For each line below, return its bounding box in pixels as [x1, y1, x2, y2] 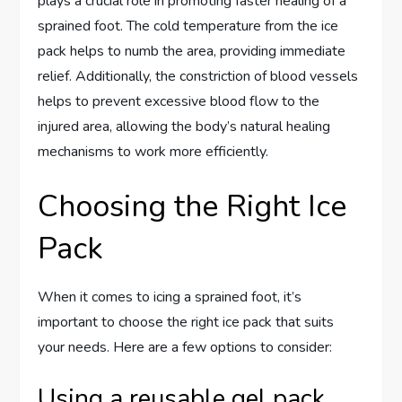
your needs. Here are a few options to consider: [38, 336, 333, 357]
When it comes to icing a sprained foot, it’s [38, 286, 302, 307]
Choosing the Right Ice [38, 185, 347, 227]
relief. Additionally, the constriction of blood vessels [38, 66, 359, 86]
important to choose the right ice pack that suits [38, 311, 335, 332]
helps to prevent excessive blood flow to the [38, 91, 320, 111]
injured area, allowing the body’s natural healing [38, 116, 331, 136]
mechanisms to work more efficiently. [38, 141, 269, 162]
